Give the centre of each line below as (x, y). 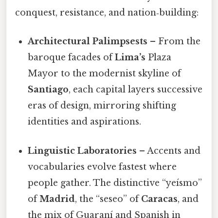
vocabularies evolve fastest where (102, 167)
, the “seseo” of (108, 199)
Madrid (57, 199)
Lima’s (130, 58)
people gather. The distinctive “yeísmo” (115, 183)
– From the (174, 42)
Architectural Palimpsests (88, 42)
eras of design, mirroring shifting (102, 106)
